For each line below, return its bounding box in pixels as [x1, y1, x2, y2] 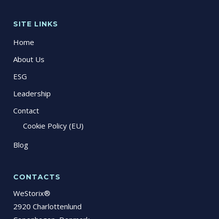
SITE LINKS [13, 20, 58, 28]
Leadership [13, 88, 51, 98]
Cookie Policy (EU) [22, 121, 84, 131]
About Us [13, 54, 44, 64]
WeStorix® [13, 188, 50, 198]
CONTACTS [13, 173, 61, 181]
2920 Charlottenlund [13, 201, 82, 211]
